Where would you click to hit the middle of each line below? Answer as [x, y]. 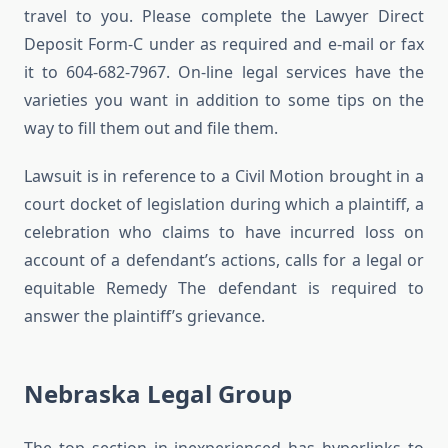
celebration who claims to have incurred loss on [224, 232]
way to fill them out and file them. [151, 128]
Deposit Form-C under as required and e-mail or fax [224, 44]
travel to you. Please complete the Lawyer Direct [224, 16]
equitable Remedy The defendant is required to [224, 288]
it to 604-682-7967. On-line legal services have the [224, 72]
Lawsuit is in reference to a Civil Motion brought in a [224, 176]
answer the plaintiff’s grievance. [144, 316]
